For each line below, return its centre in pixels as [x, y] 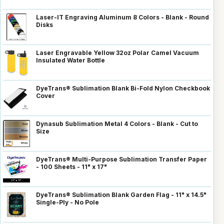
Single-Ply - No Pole [67, 202]
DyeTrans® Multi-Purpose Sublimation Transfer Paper [121, 159]
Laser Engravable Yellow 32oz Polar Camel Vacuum [117, 53]
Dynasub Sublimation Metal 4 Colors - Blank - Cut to [117, 124]
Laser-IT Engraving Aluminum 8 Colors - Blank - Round [122, 17]
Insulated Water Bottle [70, 60]
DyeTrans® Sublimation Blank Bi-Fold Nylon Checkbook [123, 88]
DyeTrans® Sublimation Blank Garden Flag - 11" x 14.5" [121, 195]
